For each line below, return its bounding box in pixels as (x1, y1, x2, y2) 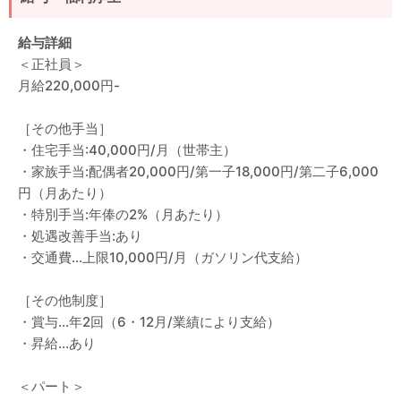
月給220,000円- (18, 77, 120, 94)
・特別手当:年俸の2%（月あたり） (18, 206, 228, 223)
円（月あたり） (18, 184, 112, 201)
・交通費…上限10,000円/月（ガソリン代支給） (18, 249, 308, 266)
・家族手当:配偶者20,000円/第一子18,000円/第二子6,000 (18, 163, 379, 180)
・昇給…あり (18, 335, 96, 352)
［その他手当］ (18, 120, 112, 137)
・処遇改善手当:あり (18, 227, 142, 244)
